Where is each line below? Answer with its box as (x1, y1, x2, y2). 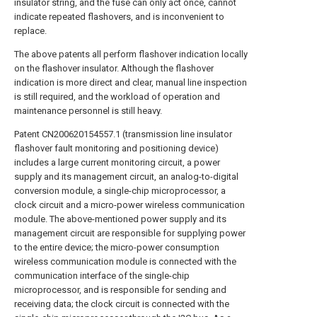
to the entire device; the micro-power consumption (14, 242, 219, 253)
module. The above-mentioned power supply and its (14, 214, 226, 224)
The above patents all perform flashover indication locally (14, 49, 248, 59)
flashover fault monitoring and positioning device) (14, 143, 219, 154)
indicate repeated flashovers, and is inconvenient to (14, 11, 224, 22)
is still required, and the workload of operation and (14, 91, 220, 102)
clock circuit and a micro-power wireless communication (14, 200, 245, 210)
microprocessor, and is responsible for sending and (14, 284, 226, 295)
